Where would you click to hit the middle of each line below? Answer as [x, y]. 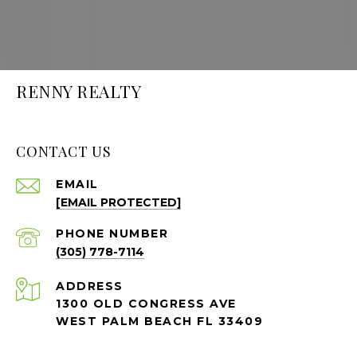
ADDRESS [90, 286]
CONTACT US [64, 152]
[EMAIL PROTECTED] [118, 203]
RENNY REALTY [78, 91]
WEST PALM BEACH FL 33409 [159, 322]
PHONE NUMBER [112, 234]
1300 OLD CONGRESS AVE [146, 304]
